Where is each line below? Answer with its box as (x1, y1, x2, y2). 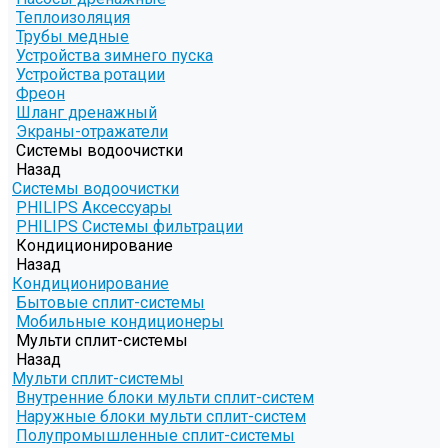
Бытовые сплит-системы (16, 293, 205, 313)
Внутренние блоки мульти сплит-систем (16, 388, 314, 408)
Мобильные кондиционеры (16, 312, 224, 332)
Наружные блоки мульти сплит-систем (16, 407, 306, 427)
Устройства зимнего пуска (16, 46, 213, 66)
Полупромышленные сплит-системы (16, 426, 295, 446)
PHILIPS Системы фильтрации (16, 217, 243, 237)
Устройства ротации (16, 65, 165, 85)
